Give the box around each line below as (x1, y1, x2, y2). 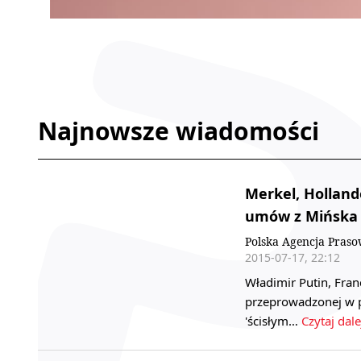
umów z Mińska (245, 206, 358, 226)
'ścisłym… (245, 313, 301, 330)
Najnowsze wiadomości (38, 114, 319, 148)
